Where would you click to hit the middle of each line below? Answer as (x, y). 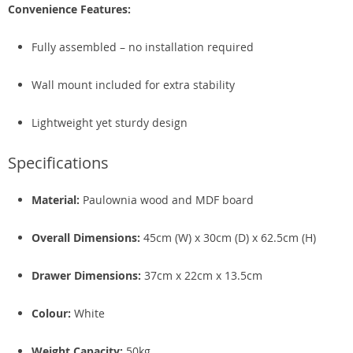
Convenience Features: (69, 9)
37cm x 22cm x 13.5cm (202, 275)
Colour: (51, 313)
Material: (56, 200)
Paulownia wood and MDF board (167, 200)
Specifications (58, 163)
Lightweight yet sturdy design (110, 123)
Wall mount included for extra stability (133, 85)
